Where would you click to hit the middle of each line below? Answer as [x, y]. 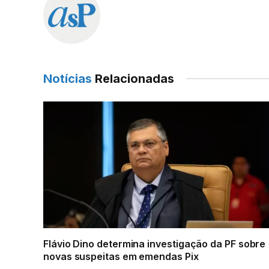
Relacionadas [133, 78]
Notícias [68, 78]
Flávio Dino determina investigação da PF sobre [155, 244]
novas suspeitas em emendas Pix [121, 257]
